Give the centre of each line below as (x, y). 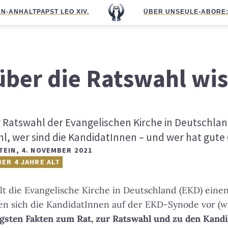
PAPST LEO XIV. (63, 12)
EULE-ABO (198, 12)
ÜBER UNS (162, 12)
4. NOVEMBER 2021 (57, 150)
